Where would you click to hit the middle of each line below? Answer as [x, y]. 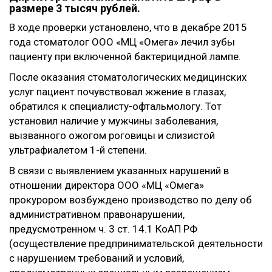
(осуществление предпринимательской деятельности [136, 244]
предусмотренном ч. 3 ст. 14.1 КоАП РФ [103, 229]
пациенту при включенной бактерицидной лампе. [125, 57]
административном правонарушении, [97, 215]
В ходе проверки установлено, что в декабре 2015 [128, 28]
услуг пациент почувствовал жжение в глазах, [117, 92]
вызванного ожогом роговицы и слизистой [112, 136]
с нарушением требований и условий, [97, 258]
